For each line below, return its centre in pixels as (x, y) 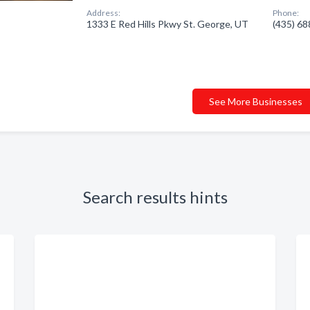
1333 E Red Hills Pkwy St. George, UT (168, 24)
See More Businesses (256, 101)
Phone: (286, 13)
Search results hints (155, 197)
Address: (104, 13)
